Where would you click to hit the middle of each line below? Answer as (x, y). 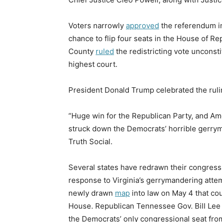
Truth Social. (90, 141)
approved (142, 25)
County (82, 51)
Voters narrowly (97, 25)
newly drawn (92, 193)
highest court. (93, 64)
